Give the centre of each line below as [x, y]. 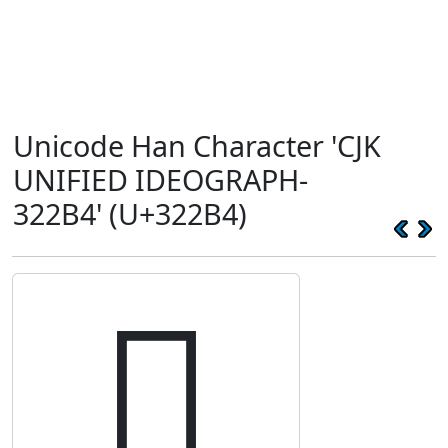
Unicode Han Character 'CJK [197, 145]
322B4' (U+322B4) [130, 213]
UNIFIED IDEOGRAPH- [160, 179]
